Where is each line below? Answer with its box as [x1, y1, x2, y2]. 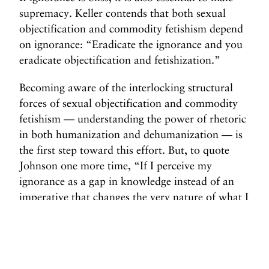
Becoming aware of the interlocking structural [19, 81, 233, 94]
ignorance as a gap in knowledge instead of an [19, 175, 234, 187]
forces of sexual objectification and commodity [19, 97, 238, 109]
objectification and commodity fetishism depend [19, 22, 243, 35]
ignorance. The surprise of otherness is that [19, 222, 220, 234]
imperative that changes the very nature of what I [19, 190, 249, 203]
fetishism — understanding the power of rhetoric [19, 112, 246, 125]
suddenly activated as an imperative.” [19, 253, 194, 265]
